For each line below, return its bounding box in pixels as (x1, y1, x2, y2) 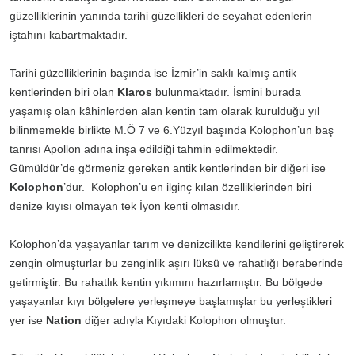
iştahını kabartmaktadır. (10, 28, 128, 41)
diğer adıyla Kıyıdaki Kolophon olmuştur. (85, 313, 289, 326)
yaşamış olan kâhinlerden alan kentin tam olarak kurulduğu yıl (10, 104, 319, 117)
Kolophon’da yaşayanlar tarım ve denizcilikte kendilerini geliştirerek (10, 237, 344, 250)
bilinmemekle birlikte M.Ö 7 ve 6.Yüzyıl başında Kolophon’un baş (10, 123, 334, 136)
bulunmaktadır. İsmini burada (152, 85, 301, 98)
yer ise (10, 313, 46, 326)
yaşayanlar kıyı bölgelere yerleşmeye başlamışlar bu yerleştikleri (10, 294, 332, 307)
